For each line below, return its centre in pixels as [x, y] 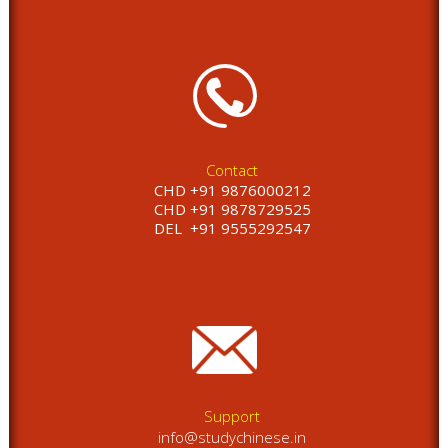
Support [232, 415]
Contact [232, 169]
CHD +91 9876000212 [232, 189]
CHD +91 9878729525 [232, 208]
